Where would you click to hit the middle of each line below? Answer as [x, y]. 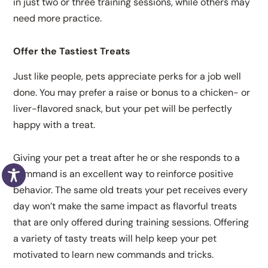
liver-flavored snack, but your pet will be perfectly [123, 108]
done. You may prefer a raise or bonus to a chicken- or [132, 92]
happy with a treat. [54, 124]
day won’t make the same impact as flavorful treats [125, 206]
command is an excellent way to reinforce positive [124, 173]
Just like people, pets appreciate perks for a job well [127, 76]
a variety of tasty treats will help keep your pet [115, 238]
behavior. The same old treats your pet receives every [131, 190]
